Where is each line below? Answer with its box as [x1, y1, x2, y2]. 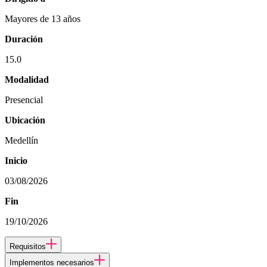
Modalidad [5, 74, 49, 85]
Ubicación [5, 114, 45, 125]
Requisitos [10, 241, 46, 251]
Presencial [5, 94, 43, 105]
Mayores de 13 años [5, 13, 80, 24]
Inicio [5, 155, 27, 166]
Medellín [5, 135, 38, 145]
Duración [5, 33, 43, 44]
